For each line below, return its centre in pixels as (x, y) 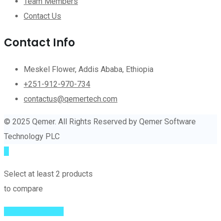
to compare (23, 188)
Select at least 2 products (48, 174)
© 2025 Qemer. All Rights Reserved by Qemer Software (100, 121)
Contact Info (39, 42)
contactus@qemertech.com (71, 99)
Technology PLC (32, 136)
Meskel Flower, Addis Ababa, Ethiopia (89, 69)
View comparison (34, 211)
